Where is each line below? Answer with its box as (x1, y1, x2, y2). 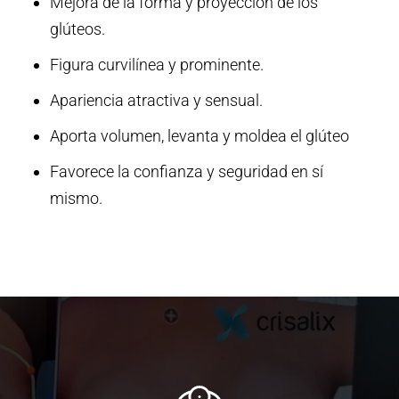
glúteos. (49, 20, 105, 39)
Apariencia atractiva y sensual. (49, 91, 263, 110)
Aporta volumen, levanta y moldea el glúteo (49, 126, 349, 146)
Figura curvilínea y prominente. (49, 55, 264, 75)
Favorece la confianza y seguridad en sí (49, 162, 323, 182)
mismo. (49, 189, 102, 208)
